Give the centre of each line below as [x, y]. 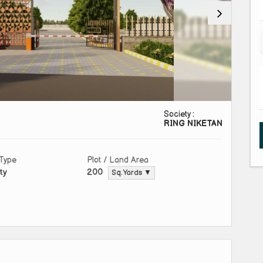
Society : [179, 114]
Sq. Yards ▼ [131, 173]
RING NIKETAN [193, 124]
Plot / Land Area [118, 160]
